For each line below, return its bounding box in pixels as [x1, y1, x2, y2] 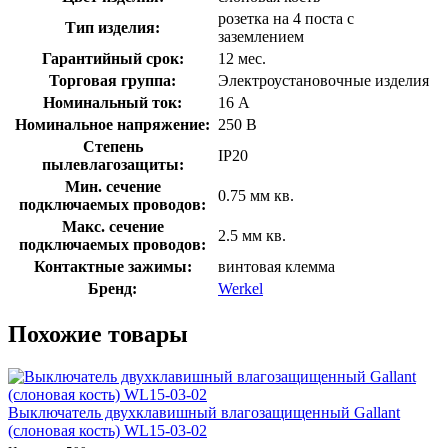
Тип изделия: [65, 18, 160, 36]
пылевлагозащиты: [41, 155, 184, 173]
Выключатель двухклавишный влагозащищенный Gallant [8, 403, 400, 421]
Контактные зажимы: [33, 257, 192, 275]
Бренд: [88, 279, 137, 297]
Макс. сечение [61, 217, 164, 235]
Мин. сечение [64, 177, 161, 195]
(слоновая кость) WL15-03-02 [8, 421, 207, 439]
